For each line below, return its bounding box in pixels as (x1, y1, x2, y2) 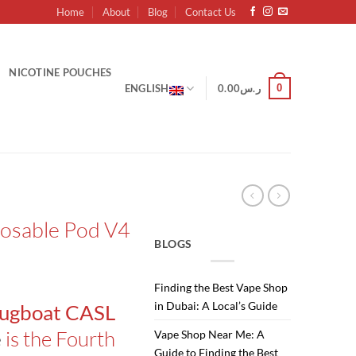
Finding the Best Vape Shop (154, 281, 288, 295)
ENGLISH (124, 82, 169, 95)
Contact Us (185, 6, 237, 18)
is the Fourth (2, 325, 115, 351)
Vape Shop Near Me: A (154, 327, 265, 342)
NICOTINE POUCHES (9, 66, 112, 79)
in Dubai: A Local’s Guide (154, 299, 278, 313)
